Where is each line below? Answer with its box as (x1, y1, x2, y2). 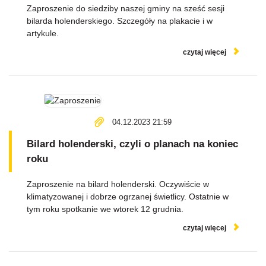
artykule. (27, 28, 59, 38)
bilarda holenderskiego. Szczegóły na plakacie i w (27, 16, 213, 26)
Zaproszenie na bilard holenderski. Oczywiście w (27, 179, 209, 189)
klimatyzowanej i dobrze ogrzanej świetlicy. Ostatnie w (27, 192, 229, 201)
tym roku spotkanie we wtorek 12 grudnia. (27, 204, 183, 214)
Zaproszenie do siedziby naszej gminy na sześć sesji (27, 4, 224, 13)
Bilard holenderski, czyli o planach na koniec (27, 138, 238, 150)
